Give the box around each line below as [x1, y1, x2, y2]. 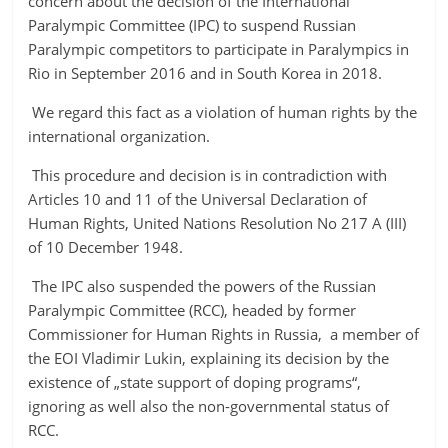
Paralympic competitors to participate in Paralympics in [28, 39, 410, 59]
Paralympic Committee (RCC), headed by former [28, 300, 357, 320]
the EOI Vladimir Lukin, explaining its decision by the [28, 348, 390, 368]
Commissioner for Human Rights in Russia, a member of [28, 324, 420, 344]
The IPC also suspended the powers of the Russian [28, 276, 377, 296]
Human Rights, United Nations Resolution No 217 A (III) [28, 213, 407, 233]
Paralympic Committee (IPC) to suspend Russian [28, 15, 357, 35]
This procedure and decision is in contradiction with [28, 165, 388, 185]
